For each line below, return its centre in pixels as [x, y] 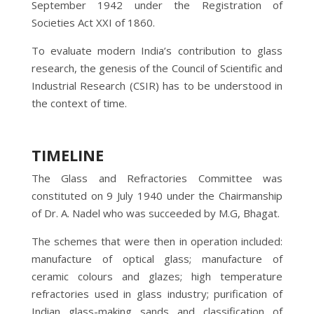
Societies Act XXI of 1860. [93, 22]
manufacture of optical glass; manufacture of [157, 258]
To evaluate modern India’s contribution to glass [157, 50]
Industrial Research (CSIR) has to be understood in [157, 85]
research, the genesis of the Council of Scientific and [157, 68]
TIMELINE [67, 155]
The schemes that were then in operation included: [157, 241]
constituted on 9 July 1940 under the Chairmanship [157, 195]
